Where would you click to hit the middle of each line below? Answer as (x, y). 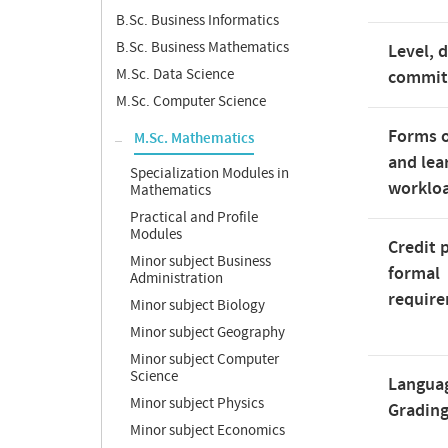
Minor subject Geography (207, 332)
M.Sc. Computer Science (191, 101)
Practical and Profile (194, 217)
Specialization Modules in (209, 173)
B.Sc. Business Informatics (197, 20)
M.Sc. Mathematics (194, 139)
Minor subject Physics (197, 403)
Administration (176, 278)
